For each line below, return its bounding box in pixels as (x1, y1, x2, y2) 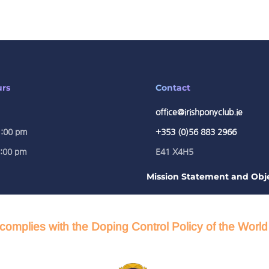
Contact (156, 82, 190, 93)
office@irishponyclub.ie (156, 108, 243, 116)
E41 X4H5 (156, 148, 193, 156)
